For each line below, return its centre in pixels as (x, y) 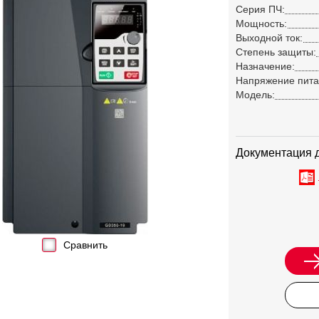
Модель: (255, 95)
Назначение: (265, 66)
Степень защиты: (276, 52)
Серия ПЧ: (260, 9)
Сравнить (85, 245)
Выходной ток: (269, 38)
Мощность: (261, 23)
